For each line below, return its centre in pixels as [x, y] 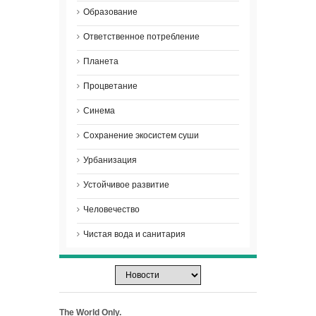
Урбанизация [110, 160]
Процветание [110, 86]
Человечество [111, 209]
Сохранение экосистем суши [141, 135]
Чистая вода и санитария [134, 234]
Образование [110, 12]
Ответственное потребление [141, 36]
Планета [101, 61]
